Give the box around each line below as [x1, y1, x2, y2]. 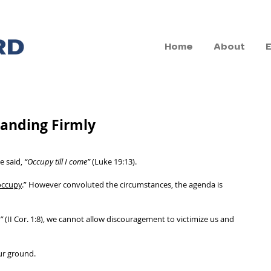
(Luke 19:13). [90, 156, 139, 167]
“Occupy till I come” [24, 156, 90, 167]
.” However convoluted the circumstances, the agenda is [22, 179, 224, 190]
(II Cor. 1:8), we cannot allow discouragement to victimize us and [3, 214, 236, 224]
